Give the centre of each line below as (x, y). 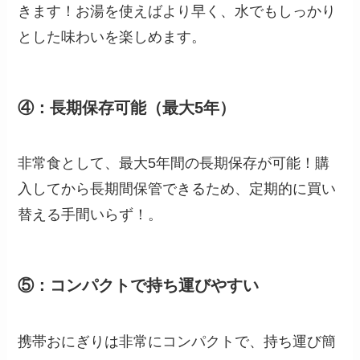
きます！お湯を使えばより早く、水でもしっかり (177, 11)
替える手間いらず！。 (90, 215)
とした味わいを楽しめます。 (112, 37)
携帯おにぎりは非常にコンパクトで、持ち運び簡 (177, 341)
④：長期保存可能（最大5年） (127, 107)
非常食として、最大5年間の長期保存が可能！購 (174, 164)
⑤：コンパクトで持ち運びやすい (139, 286)
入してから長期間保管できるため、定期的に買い (177, 189)
